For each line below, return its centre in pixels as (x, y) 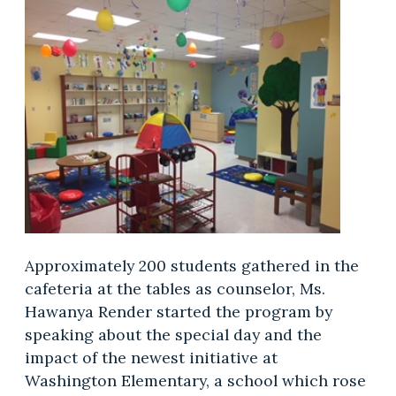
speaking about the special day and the (173, 334)
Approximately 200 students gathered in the (191, 265)
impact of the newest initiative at (151, 357)
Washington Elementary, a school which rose (195, 380)
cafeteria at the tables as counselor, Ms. (175, 288)
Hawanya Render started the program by (178, 311)
